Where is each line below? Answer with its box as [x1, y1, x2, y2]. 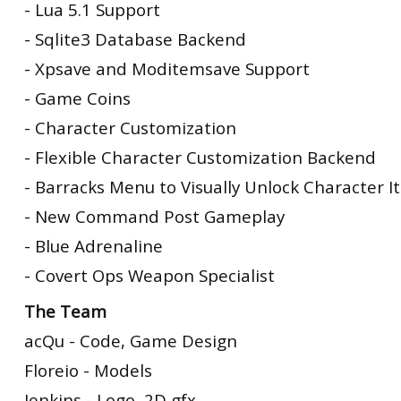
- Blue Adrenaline [24, 235, 163, 257]
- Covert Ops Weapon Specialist [24, 264, 275, 286]
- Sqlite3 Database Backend [24, 28, 246, 50]
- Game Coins [24, 87, 131, 109]
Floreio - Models [24, 358, 152, 381]
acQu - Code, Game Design [24, 328, 237, 352]
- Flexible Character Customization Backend [24, 146, 376, 168]
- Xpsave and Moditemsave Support [24, 57, 310, 80]
